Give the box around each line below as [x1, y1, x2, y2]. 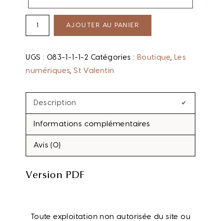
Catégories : [90, 53, 137, 61]
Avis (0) [34, 142, 61, 149]
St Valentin [74, 67, 114, 74]
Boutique [137, 53, 171, 61]
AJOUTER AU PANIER [66, 22, 140, 28]
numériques [26, 67, 70, 74]
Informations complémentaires [34, 120, 150, 128]
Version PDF [26, 170, 85, 180]
